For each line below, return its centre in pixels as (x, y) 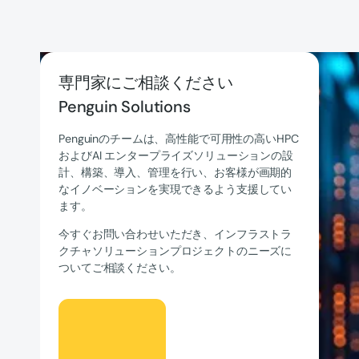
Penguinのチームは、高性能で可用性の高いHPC (179, 138)
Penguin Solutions (125, 107)
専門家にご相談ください (146, 83)
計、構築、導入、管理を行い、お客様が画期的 (175, 172)
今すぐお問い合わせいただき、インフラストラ (175, 234)
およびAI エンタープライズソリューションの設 (176, 155)
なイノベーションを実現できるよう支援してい (175, 189)
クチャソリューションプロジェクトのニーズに (175, 250)
